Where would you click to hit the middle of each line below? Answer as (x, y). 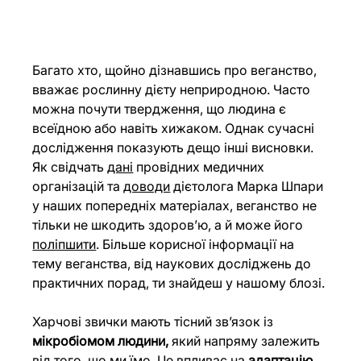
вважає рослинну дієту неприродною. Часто (173, 90)
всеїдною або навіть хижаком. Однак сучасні (175, 129)
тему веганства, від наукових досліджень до (174, 264)
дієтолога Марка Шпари (249, 187)
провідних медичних (201, 167)
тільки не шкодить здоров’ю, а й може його (170, 225)
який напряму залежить (246, 341)
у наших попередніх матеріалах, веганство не (176, 206)
